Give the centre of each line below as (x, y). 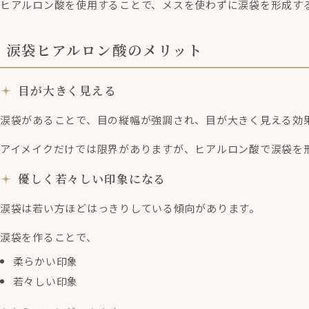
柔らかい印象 (46, 261)
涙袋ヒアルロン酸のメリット (104, 49)
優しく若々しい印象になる (92, 178)
